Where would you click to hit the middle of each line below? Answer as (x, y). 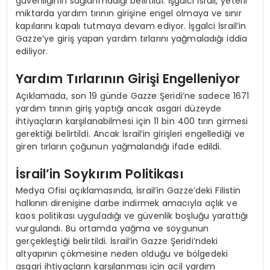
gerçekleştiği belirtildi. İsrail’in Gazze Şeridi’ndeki (117, 241)
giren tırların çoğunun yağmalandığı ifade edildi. (119, 146)
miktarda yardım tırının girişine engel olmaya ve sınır (129, 14)
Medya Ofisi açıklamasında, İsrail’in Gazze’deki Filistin (128, 190)
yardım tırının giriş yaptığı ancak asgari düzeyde (119, 108)
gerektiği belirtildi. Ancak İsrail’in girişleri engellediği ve (130, 133)
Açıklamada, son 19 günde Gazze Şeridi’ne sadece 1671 (133, 96)
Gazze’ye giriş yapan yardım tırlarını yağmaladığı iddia (132, 39)
